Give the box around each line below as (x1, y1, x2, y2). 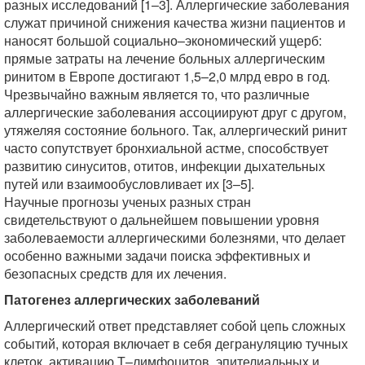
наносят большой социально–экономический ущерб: (4, 31, 322, 50)
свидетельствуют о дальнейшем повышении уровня (4, 210, 319, 229)
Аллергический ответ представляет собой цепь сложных (4, 316, 345, 335)
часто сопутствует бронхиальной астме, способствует (4, 139, 328, 157)
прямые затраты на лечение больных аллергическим (4, 49, 325, 68)
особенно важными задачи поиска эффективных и (4, 246, 310, 265)
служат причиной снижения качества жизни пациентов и (4, 13, 345, 32)
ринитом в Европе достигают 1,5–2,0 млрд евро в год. (4, 67, 330, 86)
